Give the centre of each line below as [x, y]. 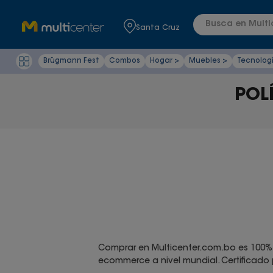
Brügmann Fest [72, 61]
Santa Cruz [158, 28]
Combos [125, 61]
